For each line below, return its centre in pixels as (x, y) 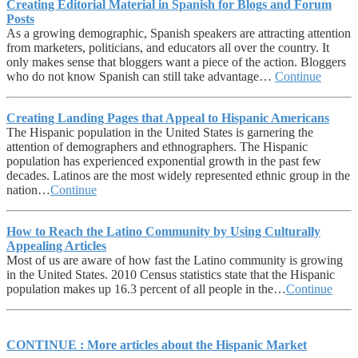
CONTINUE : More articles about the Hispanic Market (157, 344)
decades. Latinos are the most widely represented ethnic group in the (178, 175)
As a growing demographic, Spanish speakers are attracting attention (179, 33)
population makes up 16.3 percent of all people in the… (146, 288)
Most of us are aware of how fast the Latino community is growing (175, 260)
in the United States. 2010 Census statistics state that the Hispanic (171, 274)
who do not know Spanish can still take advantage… (141, 76)
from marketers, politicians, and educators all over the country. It (168, 47)
